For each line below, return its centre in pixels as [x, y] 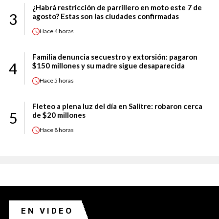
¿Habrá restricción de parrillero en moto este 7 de [117, 7]
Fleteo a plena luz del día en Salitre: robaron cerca [117, 106]
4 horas [64, 31]
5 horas [64, 81]
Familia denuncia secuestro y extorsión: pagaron [115, 56]
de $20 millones [59, 115]
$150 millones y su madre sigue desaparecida [109, 65]
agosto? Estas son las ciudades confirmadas [106, 16]
